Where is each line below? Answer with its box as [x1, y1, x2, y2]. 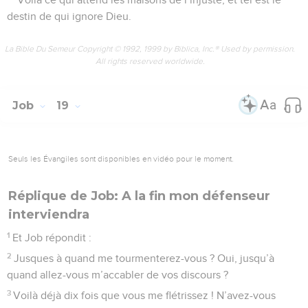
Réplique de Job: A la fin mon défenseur [8, 188, 270, 203]
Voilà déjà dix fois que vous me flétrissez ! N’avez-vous [13, 289, 276, 301]
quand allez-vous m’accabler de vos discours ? [7, 269, 228, 280]
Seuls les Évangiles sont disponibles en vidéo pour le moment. [8, 153, 234, 164]
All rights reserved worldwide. [95, 56, 205, 66]
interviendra [8, 206, 89, 222]
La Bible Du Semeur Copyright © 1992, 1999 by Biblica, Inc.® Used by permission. [5, 43, 295, 54]
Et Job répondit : [12, 232, 92, 243]
